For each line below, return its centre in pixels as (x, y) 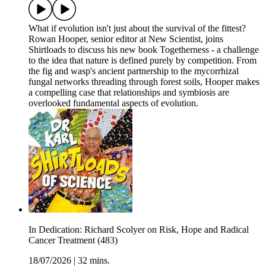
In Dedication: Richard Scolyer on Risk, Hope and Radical (139, 230)
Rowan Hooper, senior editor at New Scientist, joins (126, 39)
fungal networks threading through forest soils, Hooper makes (144, 82)
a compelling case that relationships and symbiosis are (129, 93)
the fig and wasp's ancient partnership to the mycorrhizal (134, 71)
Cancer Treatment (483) (73, 240)
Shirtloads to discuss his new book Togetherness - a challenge (144, 50)
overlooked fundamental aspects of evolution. (113, 103)
